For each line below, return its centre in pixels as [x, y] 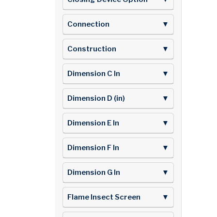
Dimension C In [94, 73]
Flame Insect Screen [104, 197]
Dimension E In [93, 123]
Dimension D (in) [96, 98]
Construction [92, 49]
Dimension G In [94, 172]
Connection [88, 24]
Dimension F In [93, 147]
